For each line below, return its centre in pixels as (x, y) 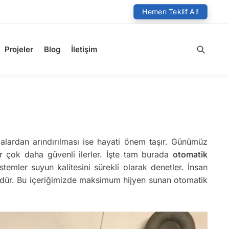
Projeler (19, 49)
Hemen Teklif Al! (171, 12)
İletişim (84, 49)
